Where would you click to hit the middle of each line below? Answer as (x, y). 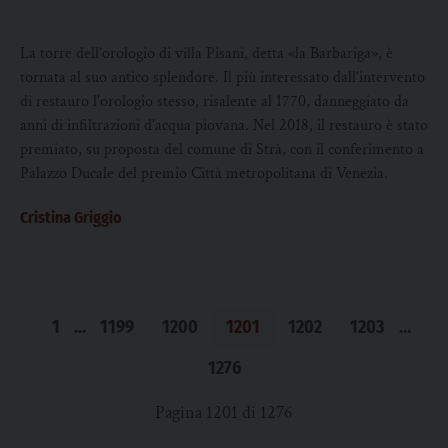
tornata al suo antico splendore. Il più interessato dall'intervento (222, 77)
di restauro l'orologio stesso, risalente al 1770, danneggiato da (214, 101)
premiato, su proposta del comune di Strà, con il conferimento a (222, 149)
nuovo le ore (77, 17)
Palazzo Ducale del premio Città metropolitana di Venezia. (204, 173)
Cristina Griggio (71, 217)
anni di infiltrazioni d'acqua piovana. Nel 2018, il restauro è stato (224, 125)
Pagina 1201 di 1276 (224, 412)
